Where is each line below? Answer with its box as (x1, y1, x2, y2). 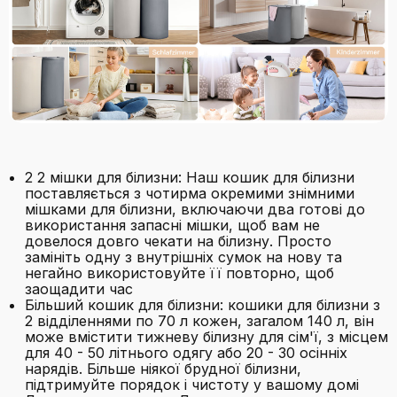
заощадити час (25, 280, 133, 298)
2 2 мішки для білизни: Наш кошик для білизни (25, 168, 354, 186)
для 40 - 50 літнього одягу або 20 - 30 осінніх (25, 344, 347, 362)
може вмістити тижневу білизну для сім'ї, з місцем (25, 328, 388, 346)
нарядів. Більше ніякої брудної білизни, (25, 360, 301, 378)
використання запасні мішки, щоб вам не (25, 216, 320, 234)
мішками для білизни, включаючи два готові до (25, 200, 365, 218)
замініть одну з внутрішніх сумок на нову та (25, 248, 342, 266)
